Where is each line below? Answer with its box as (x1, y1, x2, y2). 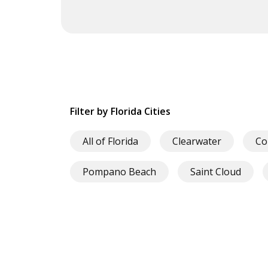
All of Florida (83, 135, 138, 148)
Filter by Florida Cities (70, 105, 170, 118)
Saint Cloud (190, 165, 241, 178)
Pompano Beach (83, 165, 156, 178)
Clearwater (172, 135, 221, 148)
